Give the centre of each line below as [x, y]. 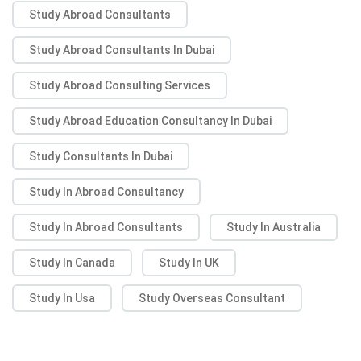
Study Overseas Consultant [212, 299]
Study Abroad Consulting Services [120, 86]
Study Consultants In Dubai [101, 157]
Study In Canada [72, 263]
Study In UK [189, 263]
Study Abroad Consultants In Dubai [122, 50]
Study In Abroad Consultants [106, 228]
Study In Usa [62, 299]
